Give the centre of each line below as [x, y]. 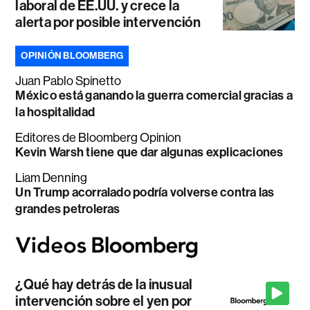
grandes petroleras [68, 209]
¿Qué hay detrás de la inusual [104, 285]
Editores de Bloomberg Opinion [99, 137]
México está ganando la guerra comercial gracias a [154, 95]
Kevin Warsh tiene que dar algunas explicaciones [149, 152]
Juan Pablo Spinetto [69, 81]
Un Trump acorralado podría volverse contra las [145, 192]
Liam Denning [52, 177]
